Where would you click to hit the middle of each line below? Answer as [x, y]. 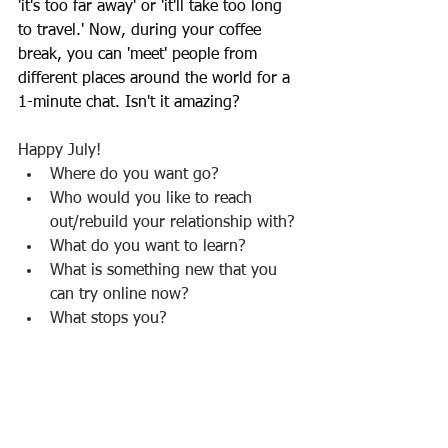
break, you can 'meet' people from [140, 55]
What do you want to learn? [148, 247]
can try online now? [119, 295]
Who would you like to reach [153, 199]
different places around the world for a [156, 79]
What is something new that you [166, 271]
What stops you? [108, 319]
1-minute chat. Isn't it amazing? [129, 103]
